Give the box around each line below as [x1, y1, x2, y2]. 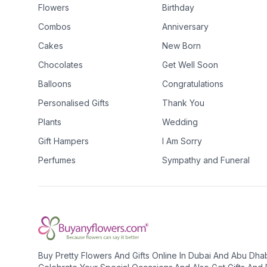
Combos [38, 21, 71, 32]
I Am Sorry [162, 136, 202, 146]
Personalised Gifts [38, 98, 109, 108]
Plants [38, 117, 61, 127]
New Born [162, 41, 201, 51]
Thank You [162, 98, 204, 108]
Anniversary [162, 21, 209, 32]
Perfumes [38, 155, 76, 165]
